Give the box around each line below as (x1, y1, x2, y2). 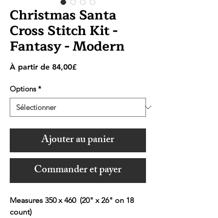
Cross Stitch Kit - (10, 20, 117, 42)
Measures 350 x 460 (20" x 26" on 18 (10, 196, 134, 205)
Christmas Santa (10, 4, 116, 27)
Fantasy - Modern (10, 36, 125, 58)
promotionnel (76, 72, 125, 81)
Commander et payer (34, 162, 122, 180)
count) (10, 207, 32, 217)
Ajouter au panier (41, 131, 114, 150)
